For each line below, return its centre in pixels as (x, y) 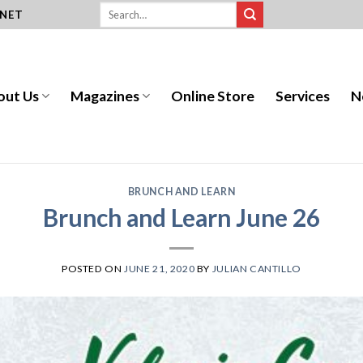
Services (303, 96)
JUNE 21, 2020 (160, 269)
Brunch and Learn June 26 (181, 218)
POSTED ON (93, 269)
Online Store (213, 96)
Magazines (105, 96)
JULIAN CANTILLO (256, 269)
